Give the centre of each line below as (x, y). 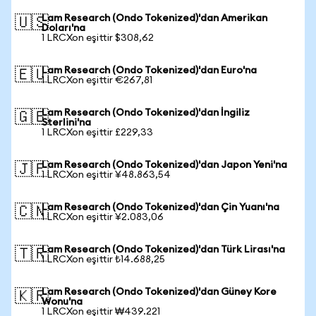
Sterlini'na (66, 123)
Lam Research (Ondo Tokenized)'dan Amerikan (154, 18)
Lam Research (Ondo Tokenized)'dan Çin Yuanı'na (160, 207)
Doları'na (63, 28)
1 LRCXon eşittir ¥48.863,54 (106, 175)
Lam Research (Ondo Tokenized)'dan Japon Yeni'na (164, 165)
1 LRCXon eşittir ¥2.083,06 (103, 217)
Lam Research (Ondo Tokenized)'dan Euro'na (149, 71)
